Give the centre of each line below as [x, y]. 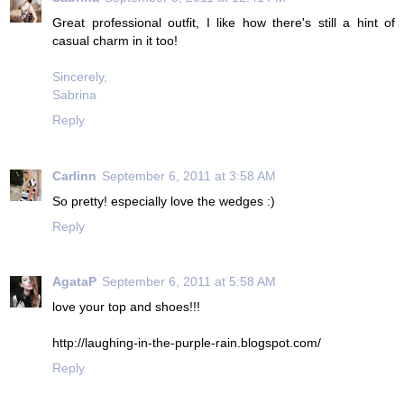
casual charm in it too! [115, 40]
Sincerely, [80, 76]
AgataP [74, 282]
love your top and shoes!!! [126, 307]
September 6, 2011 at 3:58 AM [189, 175]
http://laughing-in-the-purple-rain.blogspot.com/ [187, 343]
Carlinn [74, 175]
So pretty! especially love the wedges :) [164, 201]
